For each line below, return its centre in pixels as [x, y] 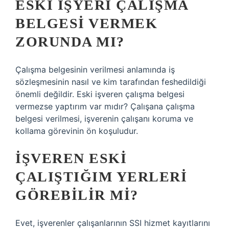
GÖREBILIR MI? [77, 195]
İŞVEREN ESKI [71, 158]
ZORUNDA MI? [70, 42]
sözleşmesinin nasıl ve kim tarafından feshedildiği [111, 82]
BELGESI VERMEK [86, 23]
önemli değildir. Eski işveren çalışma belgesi [100, 94]
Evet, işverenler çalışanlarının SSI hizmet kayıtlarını [113, 223]
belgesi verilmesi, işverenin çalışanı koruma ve [104, 119]
